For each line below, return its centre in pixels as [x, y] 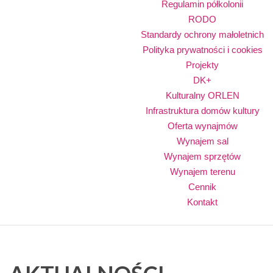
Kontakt [202, 202]
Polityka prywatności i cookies [202, 50]
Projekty [202, 65]
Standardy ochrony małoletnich [202, 34]
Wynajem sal [202, 141]
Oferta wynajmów [202, 126]
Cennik [202, 187]
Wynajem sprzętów [202, 156]
